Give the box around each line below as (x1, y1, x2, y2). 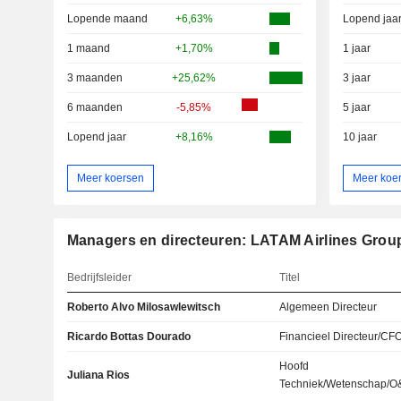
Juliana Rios (66, 369, 130, 382)
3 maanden (66, 72, 123, 85)
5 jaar (342, 101, 371, 115)
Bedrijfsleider (66, 271, 132, 285)
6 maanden (66, 101, 123, 115)
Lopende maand (66, 13, 148, 26)
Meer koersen (76, 171, 144, 184)
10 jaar (342, 131, 377, 144)
